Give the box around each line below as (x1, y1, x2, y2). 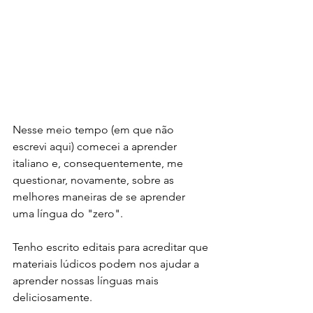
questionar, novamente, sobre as (13, 173, 177, 187)
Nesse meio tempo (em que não (13, 123, 177, 136)
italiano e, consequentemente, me (13, 156, 186, 170)
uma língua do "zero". (13, 207, 126, 220)
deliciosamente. (13, 291, 95, 304)
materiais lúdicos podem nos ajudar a (13, 257, 202, 270)
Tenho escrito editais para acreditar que (13, 240, 211, 254)
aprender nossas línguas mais (13, 274, 161, 287)
